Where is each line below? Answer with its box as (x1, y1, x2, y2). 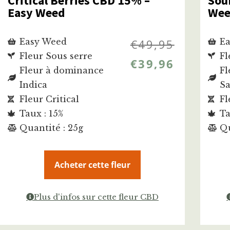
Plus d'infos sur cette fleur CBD (34, 192, 159, 202)
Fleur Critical (19, 94, 79, 105)
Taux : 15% (19, 108, 63, 119)
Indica (19, 80, 47, 90)
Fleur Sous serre (19, 51, 92, 62)
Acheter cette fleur (54, 159, 130, 171)
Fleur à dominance (19, 65, 104, 76)
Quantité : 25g (19, 123, 83, 133)
